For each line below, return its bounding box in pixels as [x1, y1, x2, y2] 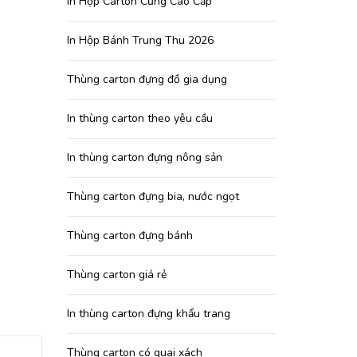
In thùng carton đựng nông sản [66, 150, 222, 165]
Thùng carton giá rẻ [66, 267, 167, 282]
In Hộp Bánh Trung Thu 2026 [66, 33, 214, 48]
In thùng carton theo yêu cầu [66, 111, 213, 126]
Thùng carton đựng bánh [66, 228, 193, 243]
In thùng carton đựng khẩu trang [66, 306, 230, 321]
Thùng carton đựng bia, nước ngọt [66, 189, 239, 204]
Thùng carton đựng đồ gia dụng [66, 72, 227, 87]
